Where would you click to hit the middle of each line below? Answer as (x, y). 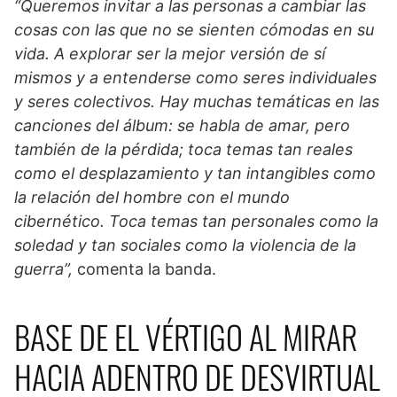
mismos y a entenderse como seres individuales (195, 78)
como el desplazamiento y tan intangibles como (195, 174)
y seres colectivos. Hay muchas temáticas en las (197, 102)
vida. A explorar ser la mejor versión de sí (170, 54)
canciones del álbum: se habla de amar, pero (182, 126)
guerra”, (46, 269)
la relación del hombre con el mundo (152, 198)
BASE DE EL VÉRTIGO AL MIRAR (186, 337)
